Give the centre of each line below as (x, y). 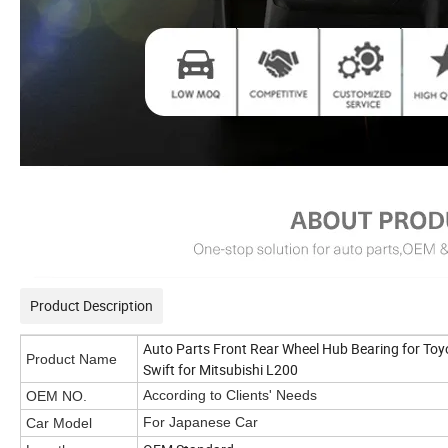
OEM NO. (56, 396)
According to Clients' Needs (230, 395)
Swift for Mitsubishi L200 (220, 370)
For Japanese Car (200, 422)
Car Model (59, 423)
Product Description (91, 306)
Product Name (71, 359)
